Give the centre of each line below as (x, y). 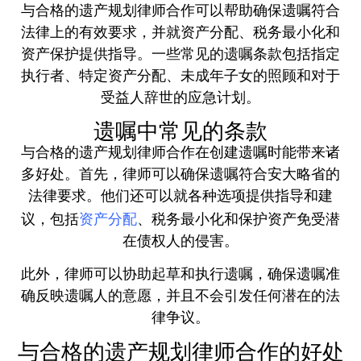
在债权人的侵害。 (180, 243)
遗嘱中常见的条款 (180, 132)
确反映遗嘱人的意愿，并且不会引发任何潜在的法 (180, 297)
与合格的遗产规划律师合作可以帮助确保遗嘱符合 (180, 11)
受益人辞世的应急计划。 (180, 98)
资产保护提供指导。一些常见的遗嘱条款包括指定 (180, 55)
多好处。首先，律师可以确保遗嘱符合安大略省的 (180, 176)
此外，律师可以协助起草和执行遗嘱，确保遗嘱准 (180, 276)
